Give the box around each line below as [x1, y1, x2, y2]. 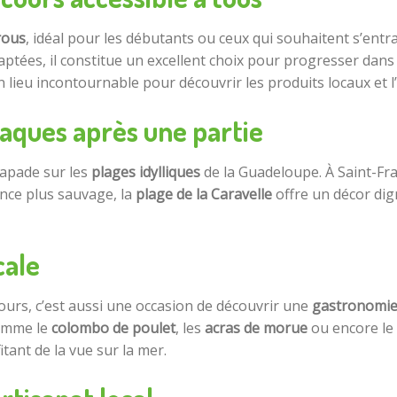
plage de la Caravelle [136, 184, 272, 205]
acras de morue [205, 318, 307, 339]
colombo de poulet [51, 318, 175, 339]
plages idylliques [91, 162, 200, 183]
